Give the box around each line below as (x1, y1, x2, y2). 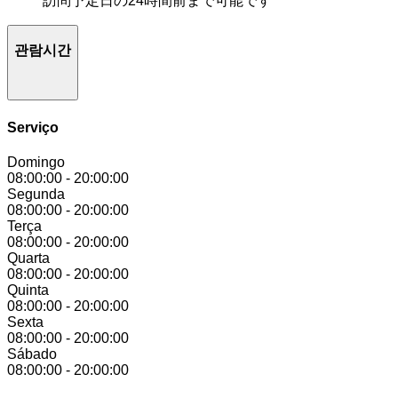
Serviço (7, 119, 59, 135)
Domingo (7, 154, 65, 170)
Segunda (7, 186, 65, 202)
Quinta (7, 282, 49, 298)
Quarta (7, 250, 50, 266)
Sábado (7, 346, 57, 362)
